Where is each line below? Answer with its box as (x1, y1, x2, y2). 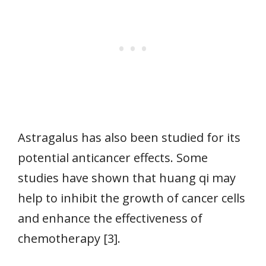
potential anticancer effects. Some (18, 149, 208, 166)
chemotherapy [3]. (18, 230, 121, 246)
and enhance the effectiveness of (18, 210, 202, 226)
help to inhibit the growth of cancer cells (18, 189, 245, 206)
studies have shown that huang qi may (18, 169, 236, 186)
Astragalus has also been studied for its (18, 129, 240, 145)
